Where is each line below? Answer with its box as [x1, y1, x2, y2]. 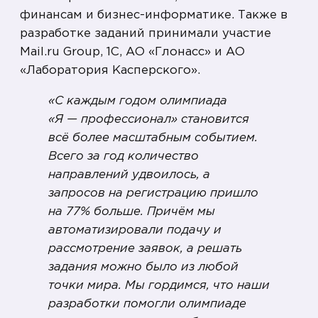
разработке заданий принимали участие [20, 28, 271, 40]
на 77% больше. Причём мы [48, 207, 215, 218]
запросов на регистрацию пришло [48, 188, 258, 199]
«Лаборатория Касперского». [20, 65, 204, 77]
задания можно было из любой [48, 262, 238, 273]
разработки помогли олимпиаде [48, 299, 246, 310]
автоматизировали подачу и [48, 225, 221, 236]
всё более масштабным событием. [48, 133, 258, 144]
